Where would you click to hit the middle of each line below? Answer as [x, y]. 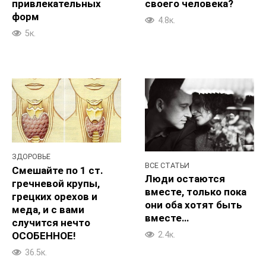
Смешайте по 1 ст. [58, 170]
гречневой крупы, [56, 183]
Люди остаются [185, 179]
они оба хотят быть [194, 205]
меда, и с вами [48, 209]
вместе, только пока [196, 192]
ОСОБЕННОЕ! [44, 235]
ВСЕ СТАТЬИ [167, 165]
